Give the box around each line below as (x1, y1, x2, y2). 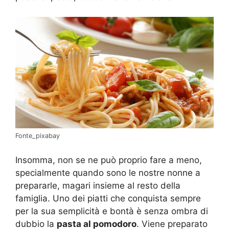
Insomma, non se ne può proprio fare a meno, (15, 154, 202, 165)
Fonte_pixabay (15, 132, 60, 140)
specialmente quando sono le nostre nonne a (15, 167, 200, 178)
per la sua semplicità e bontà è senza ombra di (15, 205, 208, 216)
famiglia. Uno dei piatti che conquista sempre (15, 193, 201, 203)
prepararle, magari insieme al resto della (15, 180, 180, 191)
